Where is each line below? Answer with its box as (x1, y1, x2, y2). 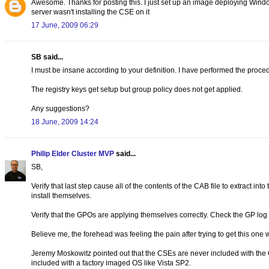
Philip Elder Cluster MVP (31, 149, 114, 158)
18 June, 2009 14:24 (31, 117, 98, 126)
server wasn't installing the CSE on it (31, 7, 150, 16)
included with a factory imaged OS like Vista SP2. (31, 258, 191, 267)
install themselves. (31, 191, 91, 200)
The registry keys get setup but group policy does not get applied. (31, 85, 243, 94)
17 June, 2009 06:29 (31, 20, 98, 29)
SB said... (31, 52, 63, 61)
